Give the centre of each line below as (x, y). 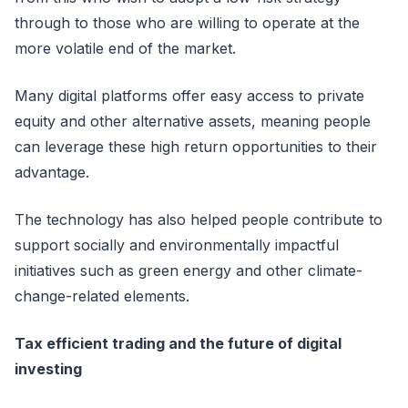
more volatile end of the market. (125, 48)
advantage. (52, 172)
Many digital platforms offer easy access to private (189, 96)
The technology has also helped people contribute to (199, 219)
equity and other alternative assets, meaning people (193, 121)
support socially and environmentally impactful (177, 245)
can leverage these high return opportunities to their (196, 147)
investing (48, 369)
